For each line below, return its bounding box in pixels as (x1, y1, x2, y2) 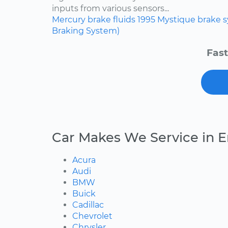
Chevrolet (72, 211, 112, 221)
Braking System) (52, 26, 120, 36)
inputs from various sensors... (52, 4, 169, 14)
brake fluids (88, 15, 135, 25)
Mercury (52, 15, 85, 25)
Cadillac (72, 200, 104, 210)
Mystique (157, 15, 195, 25)
